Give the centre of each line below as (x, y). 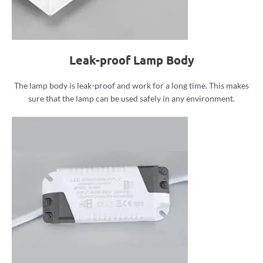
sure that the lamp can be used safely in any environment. (131, 98)
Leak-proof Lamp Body (131, 60)
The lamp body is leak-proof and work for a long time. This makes (131, 85)
